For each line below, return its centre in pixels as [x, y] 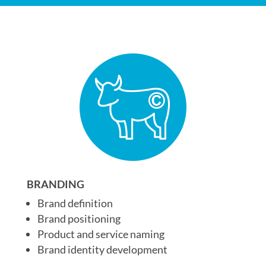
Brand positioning [79, 218]
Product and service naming [101, 234]
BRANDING [55, 184]
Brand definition [75, 203]
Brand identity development [102, 249]
